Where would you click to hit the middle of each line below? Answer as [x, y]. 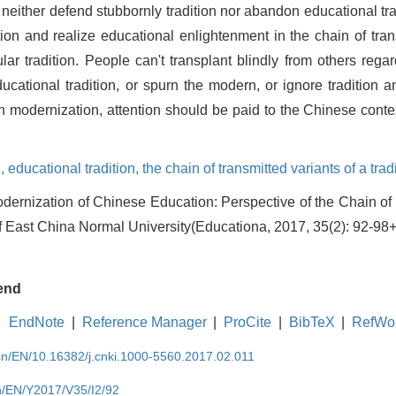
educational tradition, [75, 168]
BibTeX [312, 322]
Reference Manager [144, 322]
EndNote [37, 322]
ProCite [248, 322]
